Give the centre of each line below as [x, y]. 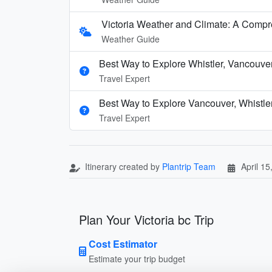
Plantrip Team [189, 166]
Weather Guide [131, 39]
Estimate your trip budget [137, 258]
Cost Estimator [123, 243]
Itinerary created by [122, 166]
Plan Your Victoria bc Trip [146, 219]
